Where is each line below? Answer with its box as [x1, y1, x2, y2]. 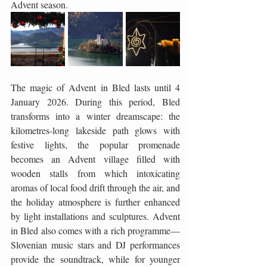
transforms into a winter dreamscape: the [11, 110, 180, 122]
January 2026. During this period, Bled [11, 95, 180, 108]
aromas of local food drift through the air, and [11, 181, 180, 194]
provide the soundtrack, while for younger [11, 253, 180, 265]
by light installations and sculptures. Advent [11, 210, 180, 222]
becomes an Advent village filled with [11, 153, 180, 165]
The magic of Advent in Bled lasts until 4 [11, 81, 180, 94]
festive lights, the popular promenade [11, 138, 180, 151]
